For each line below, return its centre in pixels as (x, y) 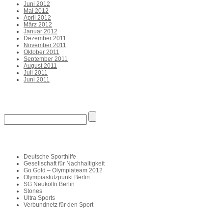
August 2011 (40, 66)
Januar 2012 (41, 31)
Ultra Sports (39, 198)
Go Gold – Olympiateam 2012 (63, 170)
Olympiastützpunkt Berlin (57, 177)
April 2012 (37, 17)
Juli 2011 (36, 72)
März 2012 (38, 24)
